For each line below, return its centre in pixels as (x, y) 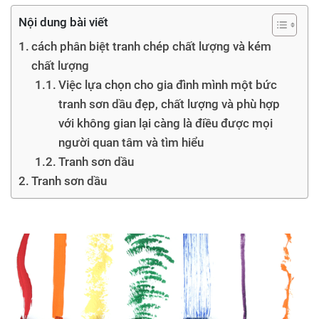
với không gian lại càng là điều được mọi (166, 123)
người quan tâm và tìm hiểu (131, 142)
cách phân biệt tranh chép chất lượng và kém (152, 46)
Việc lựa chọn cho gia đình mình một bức (168, 85)
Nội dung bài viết (63, 22)
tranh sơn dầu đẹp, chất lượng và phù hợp (169, 104)
